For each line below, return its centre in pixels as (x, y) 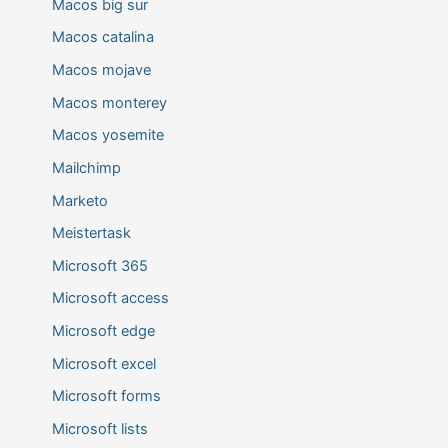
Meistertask (91, 233)
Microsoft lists (99, 429)
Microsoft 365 (99, 265)
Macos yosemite (107, 135)
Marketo (79, 200)
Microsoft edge (103, 331)
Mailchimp (86, 167)
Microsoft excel (103, 363)
